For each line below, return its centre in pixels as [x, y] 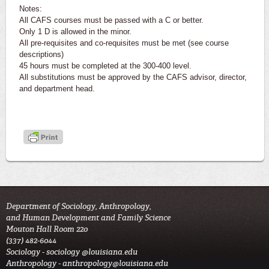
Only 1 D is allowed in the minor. [75, 31]
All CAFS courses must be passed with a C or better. [111, 20]
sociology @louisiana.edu [92, 252]
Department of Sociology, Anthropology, [79, 206]
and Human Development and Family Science [88, 217]
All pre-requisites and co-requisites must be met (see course [124, 43]
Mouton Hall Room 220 [47, 229]
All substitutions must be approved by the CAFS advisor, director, [133, 77]
